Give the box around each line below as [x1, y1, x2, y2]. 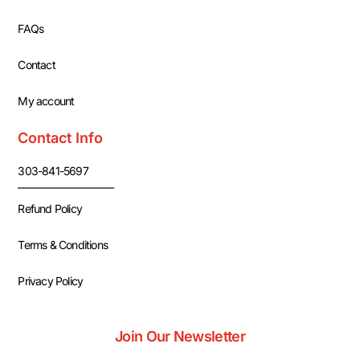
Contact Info [18, 129, 104, 147]
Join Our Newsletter [115, 327, 245, 345]
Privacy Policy [18, 274, 84, 288]
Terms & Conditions [18, 238, 108, 252]
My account [18, 94, 75, 108]
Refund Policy [18, 202, 82, 216]
